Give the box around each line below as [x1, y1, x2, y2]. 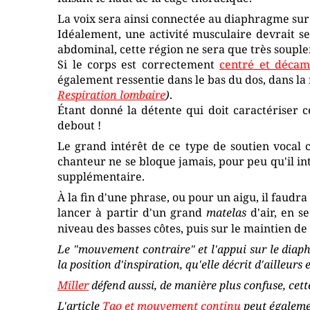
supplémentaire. [57, 168, 145, 184]
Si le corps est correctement [57, 56, 220, 72]
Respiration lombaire [57, 86, 166, 102]
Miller [57, 277, 89, 293]
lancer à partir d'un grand [57, 204, 206, 220]
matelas [206, 204, 246, 220]
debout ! [57, 117, 102, 133]
